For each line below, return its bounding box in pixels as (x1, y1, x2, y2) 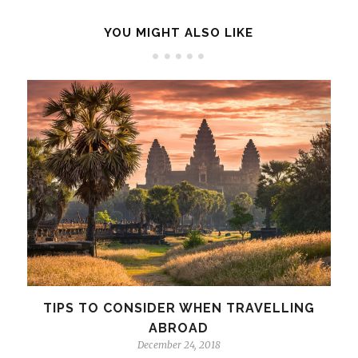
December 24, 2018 (137, 338, 221, 351)
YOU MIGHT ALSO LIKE (104, 26, 254, 41)
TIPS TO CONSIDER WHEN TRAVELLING (42, 300, 315, 316)
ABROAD (149, 320, 209, 336)
